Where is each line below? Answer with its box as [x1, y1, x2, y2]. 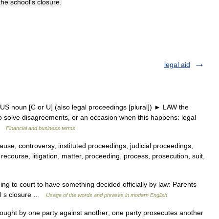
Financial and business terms [6, 125, 75, 131]
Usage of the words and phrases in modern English [46, 192, 167, 198]
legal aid [164, 61, 190, 68]
